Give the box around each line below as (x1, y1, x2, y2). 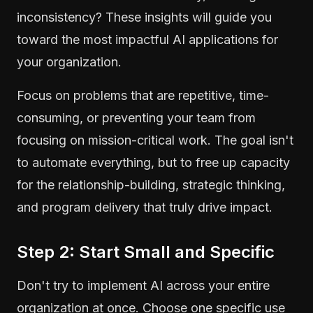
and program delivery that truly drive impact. (17, 199, 272, 214)
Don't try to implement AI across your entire (17, 277, 270, 293)
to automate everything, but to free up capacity (17, 154, 290, 170)
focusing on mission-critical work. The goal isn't (17, 132, 293, 147)
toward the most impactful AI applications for (17, 31, 278, 47)
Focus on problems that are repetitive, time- (17, 87, 269, 103)
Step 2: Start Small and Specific (17, 241, 275, 262)
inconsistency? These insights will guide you (17, 9, 272, 24)
